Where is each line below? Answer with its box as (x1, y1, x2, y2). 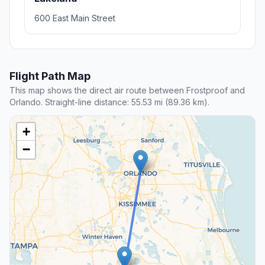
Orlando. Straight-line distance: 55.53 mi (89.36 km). (9, 97, 209, 108)
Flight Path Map (9, 70, 91, 83)
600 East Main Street (34, 13, 115, 24)
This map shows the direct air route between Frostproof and (9, 85, 245, 96)
